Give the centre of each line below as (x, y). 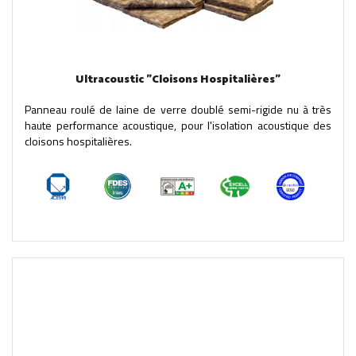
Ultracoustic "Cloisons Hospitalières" (178, 79)
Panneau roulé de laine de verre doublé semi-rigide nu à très (178, 109)
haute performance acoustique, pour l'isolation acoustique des (178, 125)
